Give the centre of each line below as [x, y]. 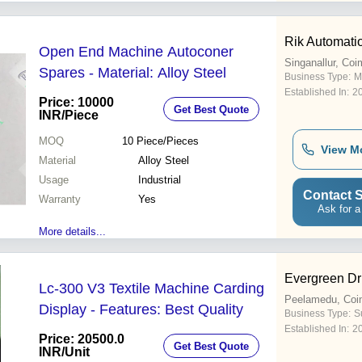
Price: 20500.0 [82, 339]
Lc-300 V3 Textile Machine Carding [152, 289]
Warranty [60, 200]
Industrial [160, 180]
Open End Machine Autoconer [136, 52]
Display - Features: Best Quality [141, 310]
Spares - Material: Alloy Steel [133, 73]
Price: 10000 [76, 103]
